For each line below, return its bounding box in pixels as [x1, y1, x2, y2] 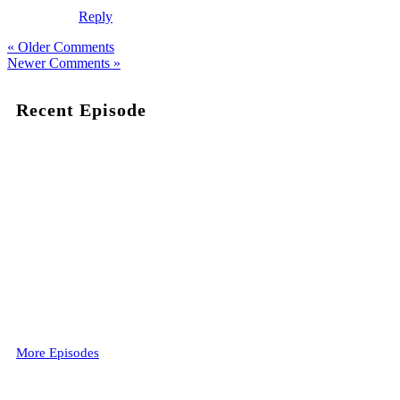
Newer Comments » [7, 55, 121, 71]
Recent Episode [16, 100, 146, 121]
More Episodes [16, 346, 99, 361]
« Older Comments [7, 39, 114, 55]
